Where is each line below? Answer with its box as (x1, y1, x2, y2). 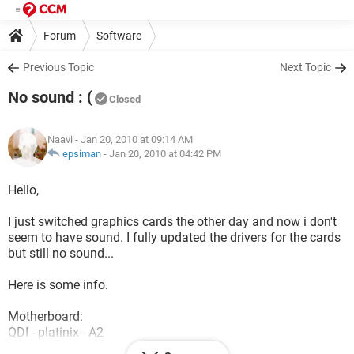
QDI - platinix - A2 (8, 325, 104, 340)
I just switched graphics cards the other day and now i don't (8, 214, 337, 229)
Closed (109, 93, 141, 105)
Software (96, 28, 141, 42)
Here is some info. (8, 277, 108, 292)
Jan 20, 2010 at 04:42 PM (109, 148, 221, 160)
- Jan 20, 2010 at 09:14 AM (73, 134, 193, 145)
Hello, (8, 183, 39, 198)
